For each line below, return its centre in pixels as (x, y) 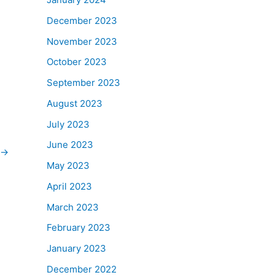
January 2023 (76, 249)
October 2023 (77, 62)
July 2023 (68, 124)
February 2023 (79, 228)
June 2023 (70, 145)
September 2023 (83, 83)
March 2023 (73, 207)
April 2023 (69, 186)
